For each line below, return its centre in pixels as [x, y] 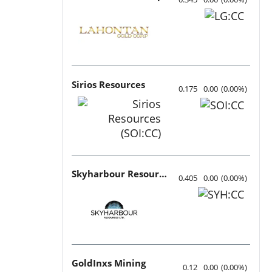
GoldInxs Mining [109, 263]
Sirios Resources [108, 84]
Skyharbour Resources [163, 173]
